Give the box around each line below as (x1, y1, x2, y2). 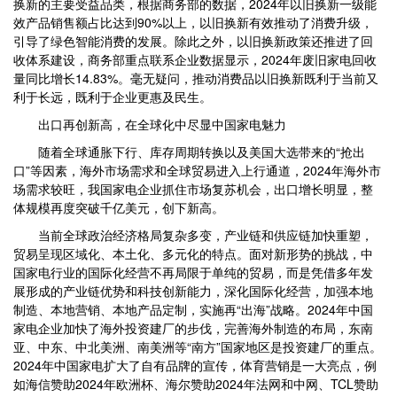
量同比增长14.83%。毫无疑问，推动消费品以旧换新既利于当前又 (13, 69, 378, 87)
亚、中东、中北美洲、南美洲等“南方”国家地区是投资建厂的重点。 (13, 338, 382, 355)
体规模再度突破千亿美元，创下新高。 (13, 198, 224, 216)
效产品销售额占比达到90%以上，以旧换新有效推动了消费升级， (13, 13, 373, 31)
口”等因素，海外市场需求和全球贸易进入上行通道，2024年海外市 (13, 161, 381, 179)
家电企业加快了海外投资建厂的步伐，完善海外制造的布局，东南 (13, 319, 373, 337)
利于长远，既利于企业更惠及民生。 (13, 88, 212, 105)
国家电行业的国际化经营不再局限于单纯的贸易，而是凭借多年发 (13, 263, 373, 281)
